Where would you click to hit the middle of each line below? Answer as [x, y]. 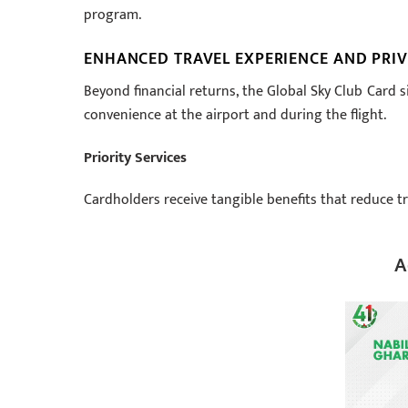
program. [112, 15]
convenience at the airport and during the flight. [235, 115]
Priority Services [135, 158]
